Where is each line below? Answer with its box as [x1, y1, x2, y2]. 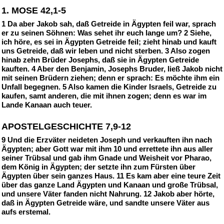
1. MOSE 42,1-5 [1, 5, 66, 15]
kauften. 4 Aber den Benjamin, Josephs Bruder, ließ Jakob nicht [1, 64, 222, 73]
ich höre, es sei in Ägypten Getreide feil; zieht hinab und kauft [1, 37, 216, 46]
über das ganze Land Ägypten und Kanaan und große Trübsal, [1, 180, 218, 189]
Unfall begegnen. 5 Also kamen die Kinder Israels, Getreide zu [1, 82, 216, 91]
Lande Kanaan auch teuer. [1, 100, 92, 109]
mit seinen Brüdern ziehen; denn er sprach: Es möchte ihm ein [1, 73, 219, 82]
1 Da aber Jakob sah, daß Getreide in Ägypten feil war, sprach [1, 19, 216, 28]
